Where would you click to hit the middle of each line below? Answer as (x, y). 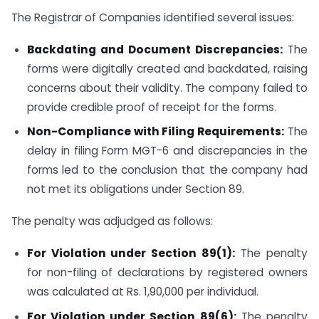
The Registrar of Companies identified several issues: (153, 17)
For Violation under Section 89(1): (131, 253)
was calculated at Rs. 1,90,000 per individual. (142, 292)
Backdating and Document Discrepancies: (155, 49)
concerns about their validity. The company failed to (167, 88)
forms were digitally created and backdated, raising (167, 68)
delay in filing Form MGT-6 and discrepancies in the (167, 151)
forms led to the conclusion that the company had (167, 170)
